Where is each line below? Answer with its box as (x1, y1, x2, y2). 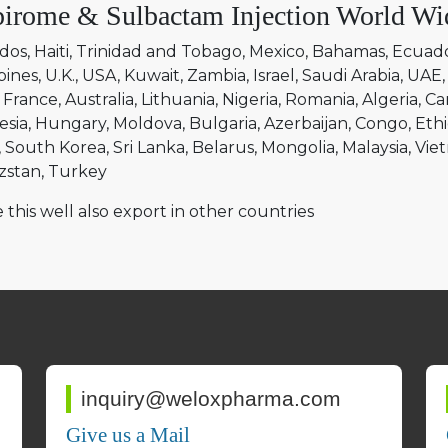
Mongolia (261, 138, 335, 157)
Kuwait (124, 66, 180, 85)
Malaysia (342, 138, 408, 157)
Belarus (192, 138, 254, 157)
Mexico (249, 42, 305, 61)
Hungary (35, 114, 106, 133)
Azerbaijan (264, 114, 348, 133)
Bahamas (312, 42, 385, 61)
